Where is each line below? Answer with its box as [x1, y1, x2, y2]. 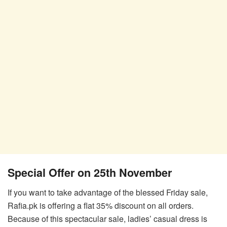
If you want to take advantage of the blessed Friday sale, [8, 186, 208, 198]
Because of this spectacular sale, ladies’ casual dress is [8, 212, 207, 224]
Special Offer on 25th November [8, 164, 172, 180]
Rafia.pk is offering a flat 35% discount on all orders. [8, 199, 194, 211]
